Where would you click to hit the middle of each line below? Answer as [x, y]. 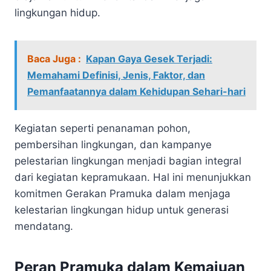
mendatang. [44, 226]
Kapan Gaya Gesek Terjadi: [149, 58]
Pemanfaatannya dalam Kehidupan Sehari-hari [136, 91]
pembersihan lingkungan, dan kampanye [113, 144]
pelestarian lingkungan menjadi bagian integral [128, 161]
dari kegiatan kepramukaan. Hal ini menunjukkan [133, 177]
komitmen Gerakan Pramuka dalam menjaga [122, 193]
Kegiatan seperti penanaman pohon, [103, 128]
